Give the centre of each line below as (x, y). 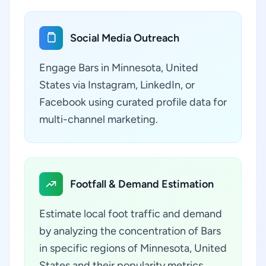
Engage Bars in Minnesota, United (119, 68)
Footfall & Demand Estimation (142, 184)
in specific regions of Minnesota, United (133, 248)
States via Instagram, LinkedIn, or (117, 85)
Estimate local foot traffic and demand (131, 214)
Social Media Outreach (125, 38)
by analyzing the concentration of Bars (130, 231)
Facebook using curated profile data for (133, 102)
